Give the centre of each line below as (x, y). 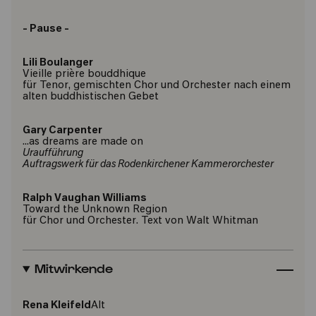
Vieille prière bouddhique (84, 74)
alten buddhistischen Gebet (91, 97)
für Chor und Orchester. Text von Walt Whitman (140, 221)
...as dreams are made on (83, 142)
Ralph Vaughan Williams (85, 199)
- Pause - (46, 29)
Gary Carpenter (62, 131)
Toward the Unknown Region (95, 210)
